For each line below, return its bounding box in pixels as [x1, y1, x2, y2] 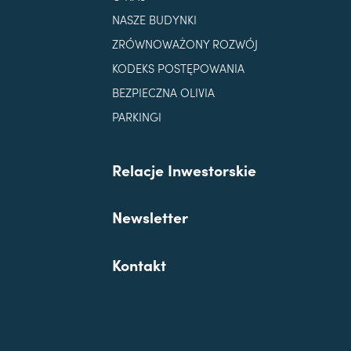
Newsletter [111, 206, 188, 228]
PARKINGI [111, 107, 161, 125]
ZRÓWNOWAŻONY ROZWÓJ [111, 35, 258, 52]
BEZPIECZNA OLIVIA [111, 83, 215, 100]
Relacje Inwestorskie [111, 158, 256, 180]
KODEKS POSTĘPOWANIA [111, 59, 244, 76]
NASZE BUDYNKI [111, 11, 197, 28]
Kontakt [111, 253, 166, 275]
